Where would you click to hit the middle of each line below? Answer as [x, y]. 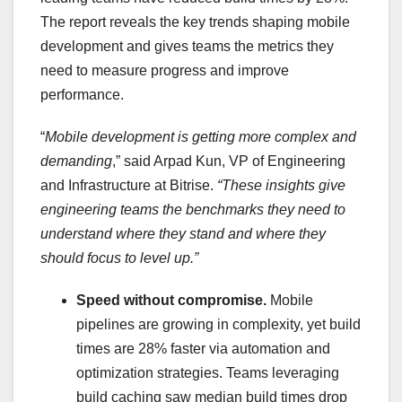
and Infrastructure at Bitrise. [127, 186]
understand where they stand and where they [183, 234]
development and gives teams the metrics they [187, 47]
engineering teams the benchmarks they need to [193, 210]
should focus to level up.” [119, 258]
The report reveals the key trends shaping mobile [195, 22]
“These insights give [280, 186]
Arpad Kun [188, 162]
